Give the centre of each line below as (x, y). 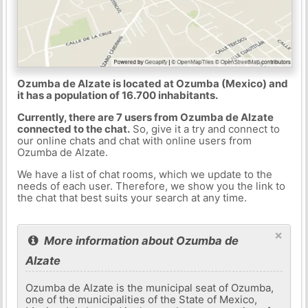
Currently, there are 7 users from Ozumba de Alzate (145, 117)
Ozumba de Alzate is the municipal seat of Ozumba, (150, 287)
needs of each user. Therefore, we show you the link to (151, 186)
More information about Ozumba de (140, 240)
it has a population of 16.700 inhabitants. (117, 95)
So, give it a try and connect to (205, 129)
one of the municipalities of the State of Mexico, (142, 299)
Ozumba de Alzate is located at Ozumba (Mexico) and (152, 83)
